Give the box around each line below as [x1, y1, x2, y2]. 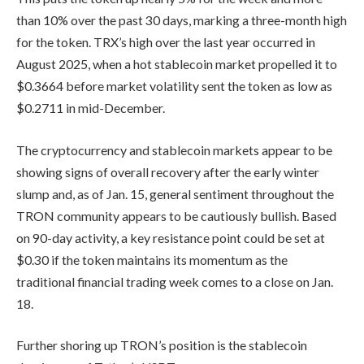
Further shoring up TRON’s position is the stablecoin [16, 337, 307, 353]
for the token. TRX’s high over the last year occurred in [16, 33, 315, 50]
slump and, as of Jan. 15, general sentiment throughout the [16, 185, 334, 201]
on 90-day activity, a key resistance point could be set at [16, 229, 325, 245]
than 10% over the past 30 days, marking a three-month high [16, 11, 347, 28]
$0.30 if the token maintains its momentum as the [16, 251, 288, 267]
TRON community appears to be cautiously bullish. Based [16, 207, 336, 223]
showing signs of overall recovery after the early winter [16, 163, 319, 180]
